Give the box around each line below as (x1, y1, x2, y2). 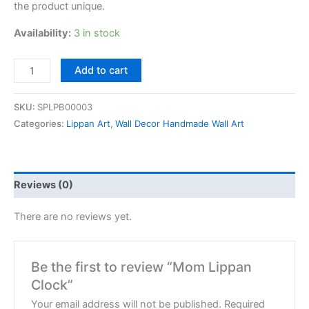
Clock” (31, 276, 74, 293)
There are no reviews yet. (14, 210, 132, 223)
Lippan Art (66, 117, 110, 129)
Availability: (14, 26, 71, 39)
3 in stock (74, 26, 120, 39)
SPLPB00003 (37, 101, 92, 112)
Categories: (14, 117, 66, 129)
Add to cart (74, 64, 128, 77)
